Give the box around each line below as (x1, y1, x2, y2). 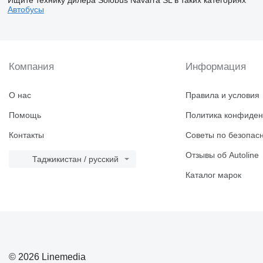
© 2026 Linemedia (9, 251, 86, 262)
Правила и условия (186, 90, 260, 100)
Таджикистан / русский (32, 154, 119, 164)
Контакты (9, 130, 44, 140)
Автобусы (7, 4, 44, 14)
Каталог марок (186, 170, 242, 180)
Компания (9, 61, 54, 72)
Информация (186, 61, 247, 72)
